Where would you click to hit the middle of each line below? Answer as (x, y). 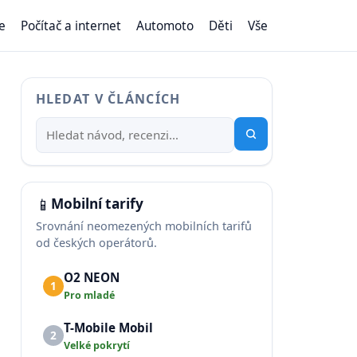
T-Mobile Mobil (109, 327)
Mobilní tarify (98, 204)
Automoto (165, 26)
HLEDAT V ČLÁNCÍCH (108, 99)
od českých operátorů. (97, 242)
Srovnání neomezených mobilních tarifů (144, 226)
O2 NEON (92, 278)
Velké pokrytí (97, 345)
